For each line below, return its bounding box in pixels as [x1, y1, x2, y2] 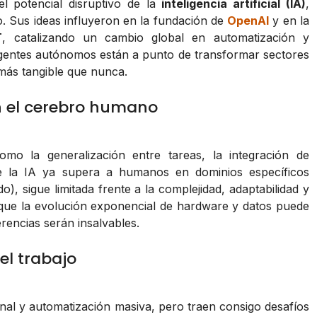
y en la [269, 13, 309, 28]
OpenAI [227, 13, 270, 28]
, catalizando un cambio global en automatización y [2, 30, 309, 45]
